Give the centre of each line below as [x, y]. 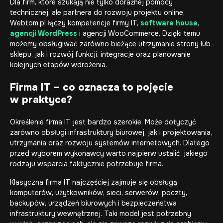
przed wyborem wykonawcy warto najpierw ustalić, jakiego [109, 153]
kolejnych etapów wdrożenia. [58, 65]
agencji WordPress [44, 33]
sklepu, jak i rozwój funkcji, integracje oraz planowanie [100, 54]
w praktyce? [41, 100]
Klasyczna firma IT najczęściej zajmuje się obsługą [94, 182]
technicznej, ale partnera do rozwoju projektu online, [97, 12]
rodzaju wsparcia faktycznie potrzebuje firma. [87, 164]
